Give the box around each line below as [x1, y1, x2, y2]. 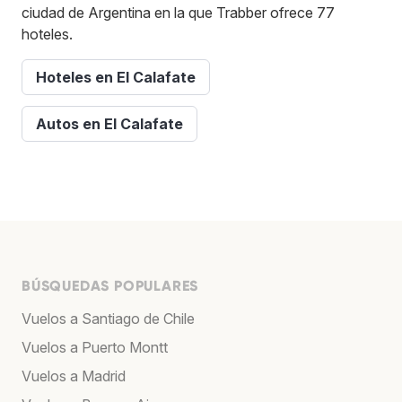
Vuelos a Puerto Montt [22, 337, 168, 356]
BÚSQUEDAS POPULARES [22, 276, 199, 294]
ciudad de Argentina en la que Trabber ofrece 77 [22, 3, 335, 22]
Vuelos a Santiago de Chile [22, 309, 195, 328]
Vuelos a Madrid [22, 366, 126, 385]
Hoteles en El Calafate [36, 67, 196, 86]
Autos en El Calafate [36, 114, 183, 133]
